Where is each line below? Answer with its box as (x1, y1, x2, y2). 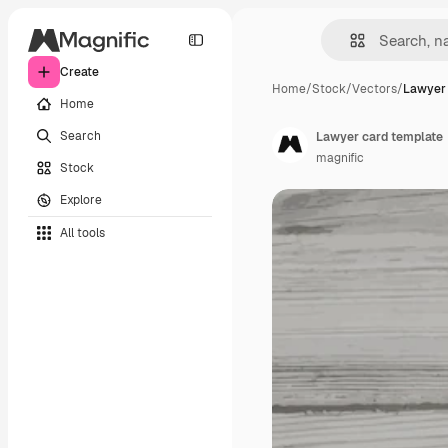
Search (60, 127, 101, 144)
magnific (316, 150, 364, 166)
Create (60, 64, 99, 80)
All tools (60, 224, 105, 241)
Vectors (352, 81, 397, 97)
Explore (60, 191, 102, 208)
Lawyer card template (316, 129, 443, 145)
